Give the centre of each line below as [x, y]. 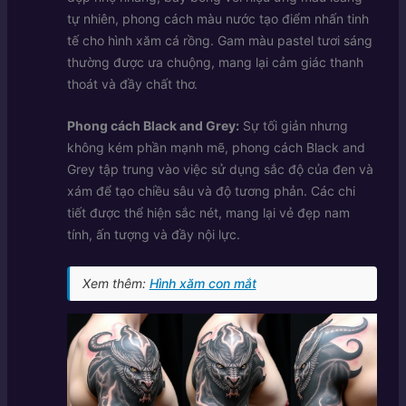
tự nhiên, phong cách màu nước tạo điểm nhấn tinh [217, 18]
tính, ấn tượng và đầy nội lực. [153, 235]
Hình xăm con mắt [203, 283]
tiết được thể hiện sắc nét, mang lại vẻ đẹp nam [208, 213]
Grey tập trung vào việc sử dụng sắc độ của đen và [220, 169]
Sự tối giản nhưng [293, 126]
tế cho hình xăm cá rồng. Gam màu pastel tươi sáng [219, 40]
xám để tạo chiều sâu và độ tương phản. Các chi [211, 191]
